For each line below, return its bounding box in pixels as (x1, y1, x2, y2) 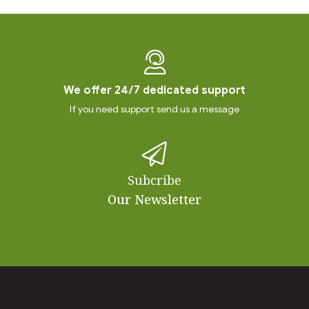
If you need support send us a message (70, 103, 239, 116)
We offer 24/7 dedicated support (63, 83, 246, 98)
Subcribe (128, 172, 181, 189)
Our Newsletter (108, 191, 201, 208)
